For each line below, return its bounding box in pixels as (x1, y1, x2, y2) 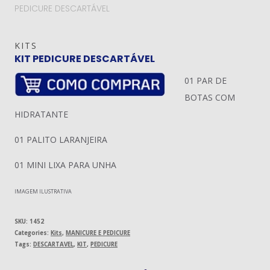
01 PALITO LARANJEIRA (14, 134, 107, 145)
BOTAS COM (184, 92, 235, 103)
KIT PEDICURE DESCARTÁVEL (14, 52, 155, 66)
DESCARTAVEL (33, 240, 74, 248)
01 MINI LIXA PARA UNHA (14, 159, 116, 171)
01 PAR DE (184, 75, 227, 86)
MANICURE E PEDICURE (66, 229, 130, 237)
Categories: (14, 229, 51, 237)
